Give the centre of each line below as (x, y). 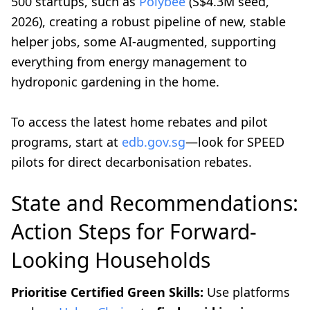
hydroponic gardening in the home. (115, 82)
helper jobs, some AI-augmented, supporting (144, 42)
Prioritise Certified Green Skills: (107, 292)
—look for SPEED (235, 142)
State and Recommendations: (155, 203)
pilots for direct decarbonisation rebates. (131, 162)
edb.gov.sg (154, 142)
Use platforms (247, 292)
